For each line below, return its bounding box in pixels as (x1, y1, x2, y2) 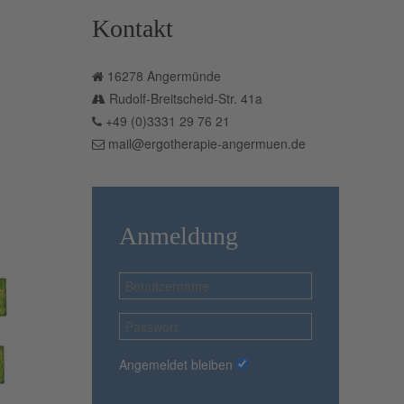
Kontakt (92, 14, 174, 43)
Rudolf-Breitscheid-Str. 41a (109, 89, 263, 108)
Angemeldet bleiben (119, 355, 234, 374)
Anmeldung (119, 222, 239, 251)
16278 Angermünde (107, 67, 222, 86)
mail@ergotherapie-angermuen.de (108, 134, 307, 153)
